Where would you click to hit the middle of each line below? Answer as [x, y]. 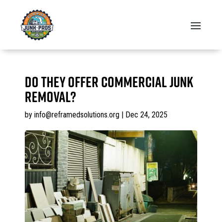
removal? [50, 97]
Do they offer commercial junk [109, 82]
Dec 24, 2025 [146, 115]
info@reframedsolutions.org [77, 115]
